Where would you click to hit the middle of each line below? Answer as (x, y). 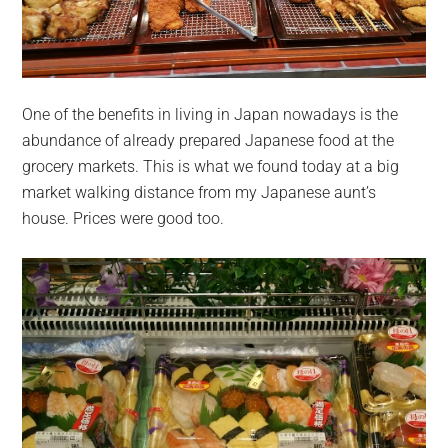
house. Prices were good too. (123, 218)
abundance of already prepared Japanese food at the (208, 140)
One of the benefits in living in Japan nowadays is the (210, 114)
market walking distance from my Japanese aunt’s (199, 192)
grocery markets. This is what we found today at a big (211, 166)
